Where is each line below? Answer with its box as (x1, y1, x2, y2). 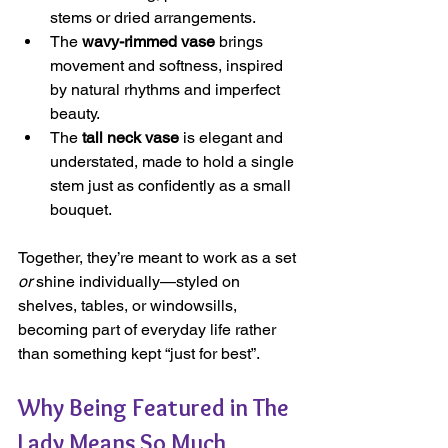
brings (215, 32, 267, 52)
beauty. (50, 104, 100, 124)
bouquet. (50, 200, 112, 220)
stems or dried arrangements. (50, 8, 256, 28)
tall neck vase (82, 128, 179, 148)
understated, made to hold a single (50, 152, 298, 172)
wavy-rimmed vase (82, 32, 215, 52)
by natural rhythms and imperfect (50, 80, 284, 100)
